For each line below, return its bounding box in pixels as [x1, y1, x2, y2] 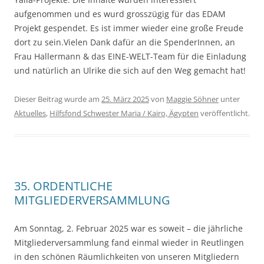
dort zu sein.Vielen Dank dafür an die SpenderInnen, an [14, 37, 235, 48]
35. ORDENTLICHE [14, 178, 113, 194]
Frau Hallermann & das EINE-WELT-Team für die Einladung [14, 51, 246, 62]
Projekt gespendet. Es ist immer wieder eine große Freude [14, 22, 243, 34]
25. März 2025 [101, 94, 149, 105]
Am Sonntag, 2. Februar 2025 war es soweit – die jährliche [14, 223, 243, 235]
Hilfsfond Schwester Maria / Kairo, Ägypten [49, 108, 199, 119]
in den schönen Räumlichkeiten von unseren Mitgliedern [14, 251, 239, 263]
